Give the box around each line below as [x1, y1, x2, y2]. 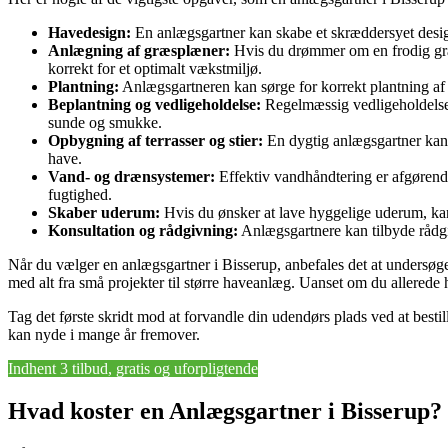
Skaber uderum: [48, 203, 160, 221]
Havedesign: [48, 23, 131, 41]
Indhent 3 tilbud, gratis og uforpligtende [8, 359, 258, 377]
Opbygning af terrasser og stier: [48, 131, 263, 149]
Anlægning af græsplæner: [48, 41, 230, 59]
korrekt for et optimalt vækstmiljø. [48, 59, 262, 77]
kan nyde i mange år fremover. [8, 325, 200, 343]
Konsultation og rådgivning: [48, 221, 238, 239]
